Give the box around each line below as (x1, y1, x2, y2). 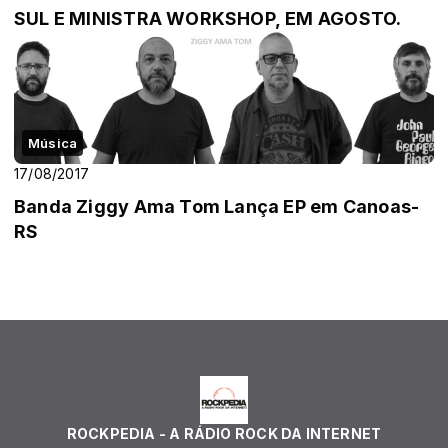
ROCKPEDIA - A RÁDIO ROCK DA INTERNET (66, 425, 382, 443)
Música (28, 134, 78, 151)
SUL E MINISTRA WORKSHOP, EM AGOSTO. (14, 7, 402, 29)
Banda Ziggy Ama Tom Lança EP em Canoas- (14, 195, 420, 217)
